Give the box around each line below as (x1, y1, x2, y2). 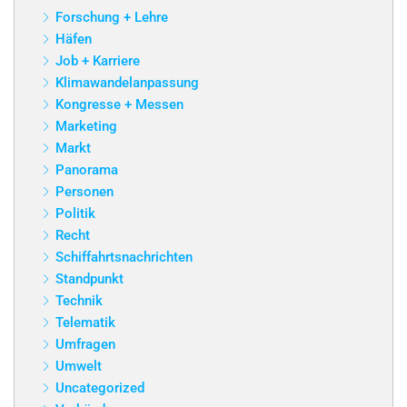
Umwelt (55, 358, 102, 375)
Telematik (55, 314, 115, 332)
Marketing (55, 118, 117, 135)
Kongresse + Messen (55, 96, 184, 114)
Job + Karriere (55, 53, 140, 70)
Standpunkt (55, 271, 124, 288)
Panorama (55, 162, 118, 179)
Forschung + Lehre (55, 9, 168, 26)
